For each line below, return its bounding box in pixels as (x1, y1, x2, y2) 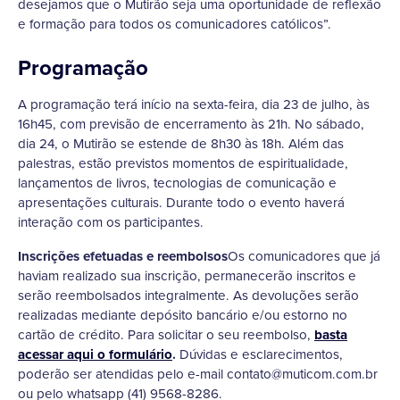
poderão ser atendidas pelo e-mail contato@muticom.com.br (18, 364, 378, 384)
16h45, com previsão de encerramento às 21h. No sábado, (18, 114, 364, 134)
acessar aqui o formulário (18, 345, 172, 364)
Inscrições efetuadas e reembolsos (18, 246, 228, 266)
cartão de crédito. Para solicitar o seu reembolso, (18, 325, 314, 345)
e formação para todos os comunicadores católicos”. (18, 14, 331, 34)
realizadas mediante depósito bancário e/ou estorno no (18, 305, 347, 325)
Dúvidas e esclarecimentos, (176, 345, 343, 364)
